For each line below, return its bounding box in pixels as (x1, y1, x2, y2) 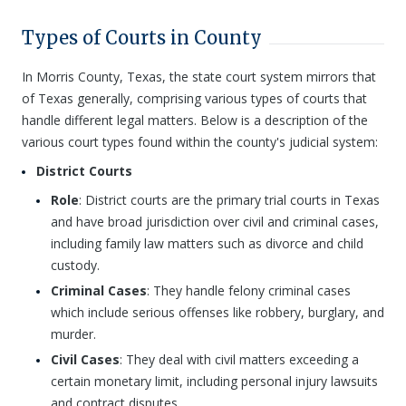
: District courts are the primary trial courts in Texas (79, 191, 380, 208)
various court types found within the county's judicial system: (22, 133, 378, 150)
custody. (51, 256, 100, 274)
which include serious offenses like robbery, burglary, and (51, 304, 384, 321)
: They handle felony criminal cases (147, 282, 351, 299)
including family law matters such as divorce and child (51, 235, 363, 252)
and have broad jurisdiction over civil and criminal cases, (51, 213, 379, 230)
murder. (51, 325, 96, 343)
